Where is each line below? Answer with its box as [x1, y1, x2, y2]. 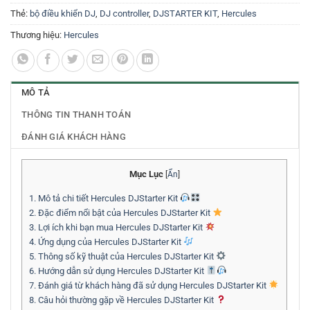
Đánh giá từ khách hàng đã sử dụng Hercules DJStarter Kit [36, 280, 268, 291]
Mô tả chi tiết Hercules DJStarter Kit [36, 192, 180, 203]
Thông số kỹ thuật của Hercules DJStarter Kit [36, 250, 216, 262]
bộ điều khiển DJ [30, 8, 95, 19]
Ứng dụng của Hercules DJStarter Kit [36, 236, 183, 247]
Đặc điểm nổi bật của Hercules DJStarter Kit [36, 207, 212, 218]
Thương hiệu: [10, 30, 64, 41]
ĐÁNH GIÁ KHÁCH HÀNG [21, 131, 126, 143]
